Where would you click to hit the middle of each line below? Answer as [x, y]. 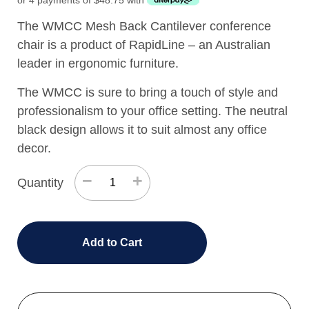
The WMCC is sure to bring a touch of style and [148, 92]
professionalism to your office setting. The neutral [152, 111]
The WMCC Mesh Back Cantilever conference [144, 27]
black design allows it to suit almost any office [142, 129]
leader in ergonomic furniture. [98, 64]
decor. [34, 148]
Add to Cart [112, 242]
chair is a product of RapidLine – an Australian [144, 45]
